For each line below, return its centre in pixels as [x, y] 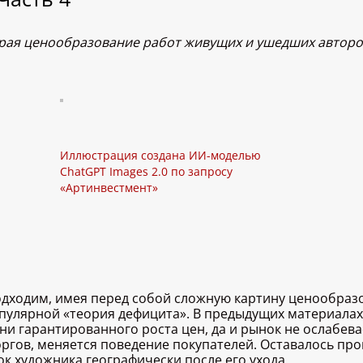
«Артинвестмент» [109, 188]
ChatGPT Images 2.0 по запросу [146, 172]
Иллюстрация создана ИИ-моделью [160, 156]
